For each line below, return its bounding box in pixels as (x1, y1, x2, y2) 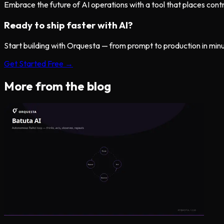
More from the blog (4, 78, 111, 93)
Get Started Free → (4, 58, 73, 68)
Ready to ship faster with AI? (4, 18, 133, 31)
